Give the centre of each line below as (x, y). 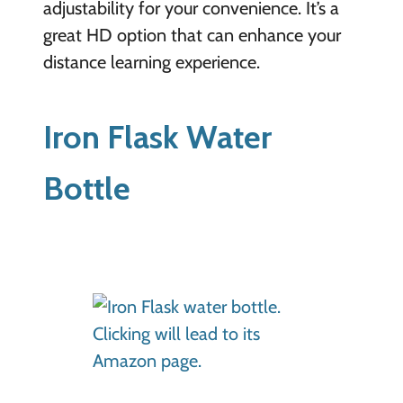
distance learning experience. (151, 62)
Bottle (86, 188)
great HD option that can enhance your (192, 35)
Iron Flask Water (157, 136)
